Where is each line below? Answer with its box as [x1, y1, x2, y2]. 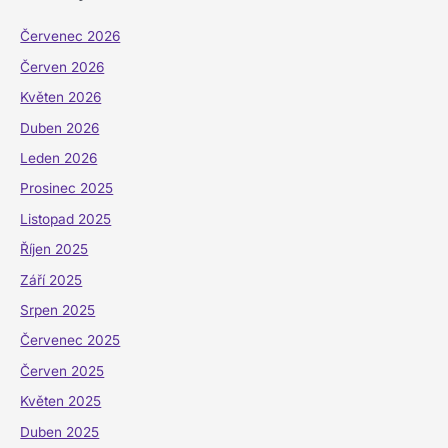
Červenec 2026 [20, 28, 121, 45]
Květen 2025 [20, 393, 102, 410]
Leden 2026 [20, 149, 98, 166]
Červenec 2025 [20, 332, 121, 349]
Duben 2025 [20, 423, 100, 440]
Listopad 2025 [20, 210, 112, 227]
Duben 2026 [20, 119, 100, 136]
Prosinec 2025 [20, 180, 114, 197]
